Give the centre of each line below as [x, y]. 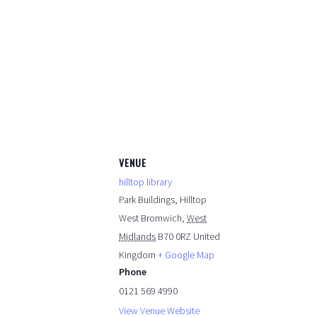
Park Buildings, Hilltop [163, 200]
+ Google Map [186, 255]
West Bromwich [150, 218]
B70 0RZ [174, 237]
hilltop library [145, 182]
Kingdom [137, 255]
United [207, 237]
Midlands [137, 237]
